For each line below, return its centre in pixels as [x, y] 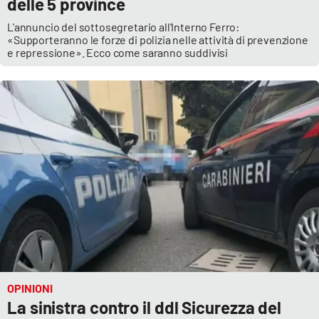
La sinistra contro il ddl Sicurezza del [145, 307]
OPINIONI [30, 288]
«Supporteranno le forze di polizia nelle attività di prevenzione [158, 40]
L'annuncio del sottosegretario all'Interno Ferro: [124, 27]
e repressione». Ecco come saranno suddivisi [119, 53]
